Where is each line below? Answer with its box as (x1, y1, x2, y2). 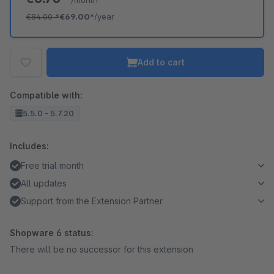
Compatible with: (10, 90, 83, 100)
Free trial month (21, 160, 84, 171)
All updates (21, 178, 67, 188)
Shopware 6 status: (10, 228, 94, 238)
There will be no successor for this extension (10, 244, 193, 254)
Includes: (10, 141, 49, 151)
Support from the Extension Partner (21, 196, 163, 206)
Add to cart (137, 57, 185, 67)
